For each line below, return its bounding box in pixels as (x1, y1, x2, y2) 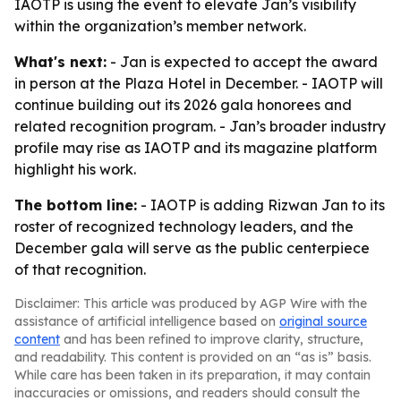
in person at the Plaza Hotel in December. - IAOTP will (14, 74, 383, 92)
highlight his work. (14, 160, 136, 178)
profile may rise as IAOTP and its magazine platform (14, 139, 377, 157)
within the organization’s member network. (14, 17, 306, 35)
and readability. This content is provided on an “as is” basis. (14, 349, 371, 365)
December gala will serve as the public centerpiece (14, 239, 370, 257)
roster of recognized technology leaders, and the (14, 218, 354, 235)
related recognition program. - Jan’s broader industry (14, 117, 386, 135)
